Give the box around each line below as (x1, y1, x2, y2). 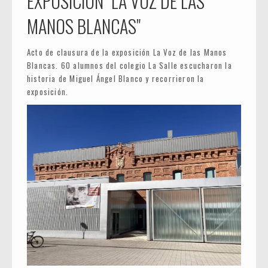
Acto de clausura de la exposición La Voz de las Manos (27, 46, 227, 59)
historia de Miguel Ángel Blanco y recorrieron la (27, 72, 205, 85)
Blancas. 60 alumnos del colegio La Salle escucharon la (27, 59, 232, 72)
